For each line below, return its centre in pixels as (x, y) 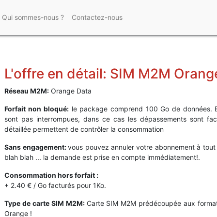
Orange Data (71, 91)
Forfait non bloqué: (37, 109)
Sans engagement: (36, 147)
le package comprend (106, 109)
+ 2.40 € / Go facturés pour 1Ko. (55, 186)
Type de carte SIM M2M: (46, 203)
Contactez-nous (97, 17)
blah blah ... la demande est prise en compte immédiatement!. (102, 157)
